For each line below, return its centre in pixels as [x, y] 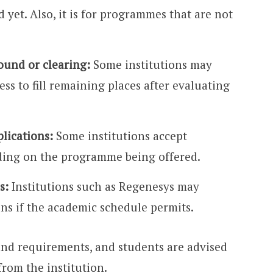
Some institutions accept [120, 135]
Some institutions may [151, 64]
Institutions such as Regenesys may [104, 186]
